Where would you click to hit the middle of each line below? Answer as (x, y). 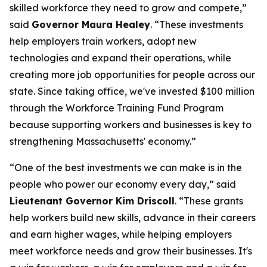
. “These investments (197, 24)
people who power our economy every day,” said (123, 184)
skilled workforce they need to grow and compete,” (128, 8)
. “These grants (209, 201)
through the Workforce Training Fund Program (117, 108)
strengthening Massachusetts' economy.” (103, 141)
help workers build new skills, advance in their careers (133, 218)
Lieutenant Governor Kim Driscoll (92, 201)
